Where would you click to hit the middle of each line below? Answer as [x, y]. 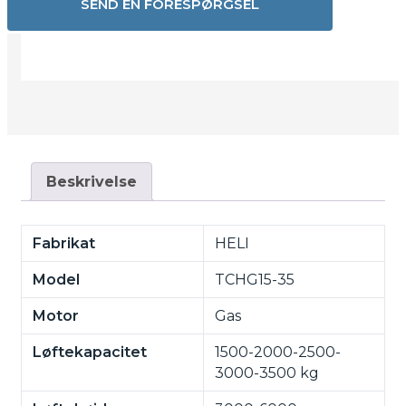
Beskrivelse [92, 182]
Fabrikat [64, 243]
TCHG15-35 [255, 279]
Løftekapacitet [90, 352]
